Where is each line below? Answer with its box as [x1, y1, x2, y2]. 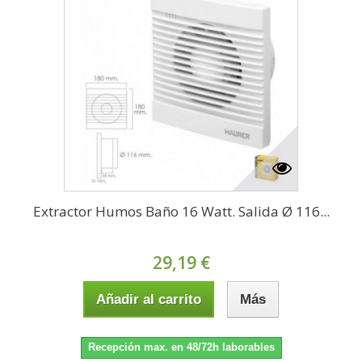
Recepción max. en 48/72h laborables [87, 341, 275, 354]
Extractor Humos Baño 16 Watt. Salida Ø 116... [32, 202, 330, 221]
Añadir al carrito [96, 292, 201, 308]
